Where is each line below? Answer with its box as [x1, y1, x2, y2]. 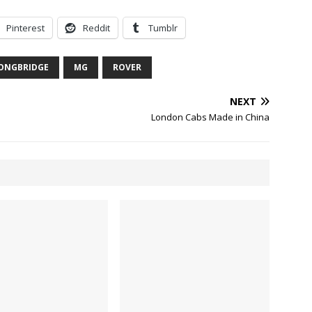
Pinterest [6, 22, 45, 34]
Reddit [83, 22, 110, 34]
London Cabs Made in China [151, 111, 270, 123]
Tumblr [148, 22, 178, 34]
